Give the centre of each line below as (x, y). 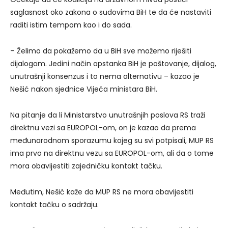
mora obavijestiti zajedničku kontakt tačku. (86, 166)
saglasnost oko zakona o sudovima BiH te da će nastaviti (111, 12)
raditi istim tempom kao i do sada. (71, 25)
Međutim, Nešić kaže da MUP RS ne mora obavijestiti (102, 192)
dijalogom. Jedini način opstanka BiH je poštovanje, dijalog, (113, 63)
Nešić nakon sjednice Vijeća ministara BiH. (84, 89)
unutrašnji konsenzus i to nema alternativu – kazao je (105, 76)
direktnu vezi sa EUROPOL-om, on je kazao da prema (103, 127)
